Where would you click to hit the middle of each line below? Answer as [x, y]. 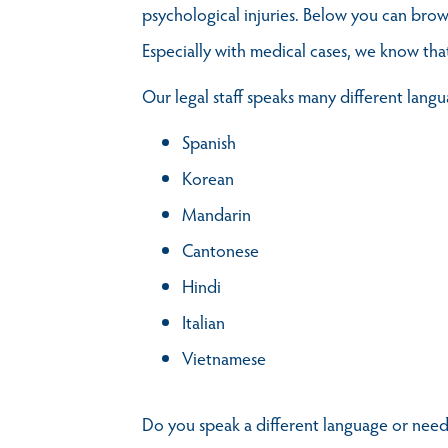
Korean [208, 177]
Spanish [209, 141]
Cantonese [220, 249]
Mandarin [216, 213]
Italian [203, 321]
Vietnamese [224, 357]
